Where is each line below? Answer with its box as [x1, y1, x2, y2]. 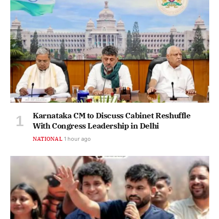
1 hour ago [64, 135, 91, 143]
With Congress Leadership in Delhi [33, 121, 159, 131]
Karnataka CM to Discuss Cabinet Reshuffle [33, 110, 191, 121]
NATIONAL [33, 135, 63, 143]
